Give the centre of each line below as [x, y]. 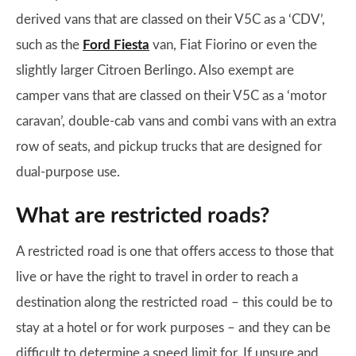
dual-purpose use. [68, 172]
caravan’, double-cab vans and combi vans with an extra [176, 122]
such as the [49, 45]
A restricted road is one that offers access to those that [175, 252]
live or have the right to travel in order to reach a [157, 277]
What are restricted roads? [143, 216]
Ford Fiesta [116, 45]
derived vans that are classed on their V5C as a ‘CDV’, [170, 20]
